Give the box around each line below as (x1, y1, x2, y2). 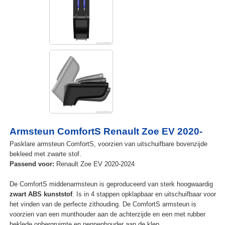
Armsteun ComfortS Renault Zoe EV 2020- (9, 126, 202, 137)
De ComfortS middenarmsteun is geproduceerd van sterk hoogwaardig (9, 180, 213, 188)
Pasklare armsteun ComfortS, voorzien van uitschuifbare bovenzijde (9, 140, 207, 148)
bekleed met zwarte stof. (9, 150, 81, 158)
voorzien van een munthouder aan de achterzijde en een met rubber (9, 210, 205, 218)
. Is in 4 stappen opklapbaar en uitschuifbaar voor (72, 190, 216, 198)
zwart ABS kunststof (9, 190, 72, 198)
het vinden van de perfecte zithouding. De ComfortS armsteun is (9, 200, 196, 208)
